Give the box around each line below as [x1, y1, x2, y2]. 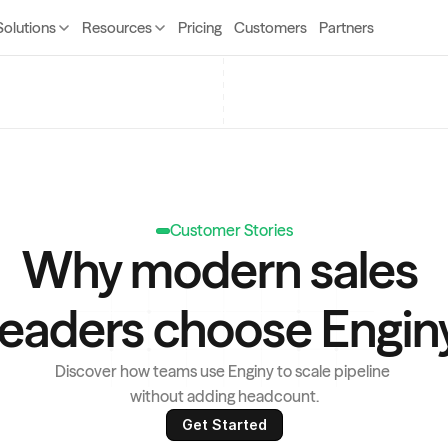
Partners [318, 18, 374, 37]
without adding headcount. [129, 386, 319, 406]
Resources [81, 18, 152, 37]
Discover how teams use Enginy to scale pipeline [55, 361, 390, 381]
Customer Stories [169, 220, 293, 240]
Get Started [181, 416, 267, 433]
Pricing [177, 18, 222, 37]
